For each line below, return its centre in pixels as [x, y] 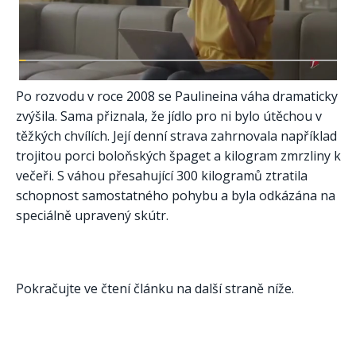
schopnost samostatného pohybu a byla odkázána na [176, 196]
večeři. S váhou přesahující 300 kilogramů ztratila [162, 176]
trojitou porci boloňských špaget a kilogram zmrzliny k [178, 156]
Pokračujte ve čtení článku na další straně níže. [155, 288]
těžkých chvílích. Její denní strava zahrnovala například [176, 136]
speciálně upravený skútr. [92, 216]
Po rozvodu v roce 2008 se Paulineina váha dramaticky [177, 97]
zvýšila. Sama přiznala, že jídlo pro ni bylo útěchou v [169, 116]
